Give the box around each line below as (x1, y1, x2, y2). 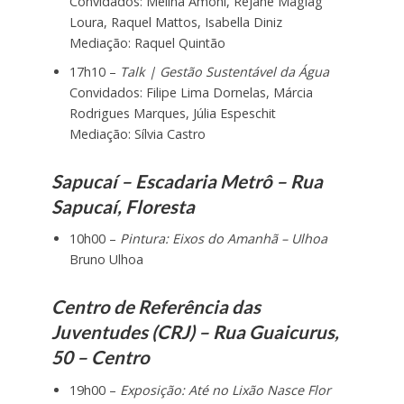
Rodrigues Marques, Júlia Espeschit (69, 104, 276, 122)
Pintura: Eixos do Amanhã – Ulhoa (119, 230, 327, 248)
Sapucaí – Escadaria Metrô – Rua (50, 170, 323, 192)
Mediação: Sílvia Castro (69, 124, 206, 142)
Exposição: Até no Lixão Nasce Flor (119, 381, 331, 399)
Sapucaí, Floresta (50, 195, 195, 217)
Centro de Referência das (50, 296, 261, 318)
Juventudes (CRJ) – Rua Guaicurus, (50, 321, 339, 344)
